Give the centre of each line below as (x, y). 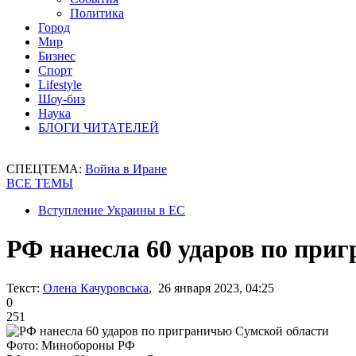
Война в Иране (126, 169)
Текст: (23, 288)
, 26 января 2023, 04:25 (211, 288)
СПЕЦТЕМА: (46, 169)
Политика (97, 13)
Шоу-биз (62, 99)
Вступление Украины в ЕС (112, 210)
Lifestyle (60, 85)
